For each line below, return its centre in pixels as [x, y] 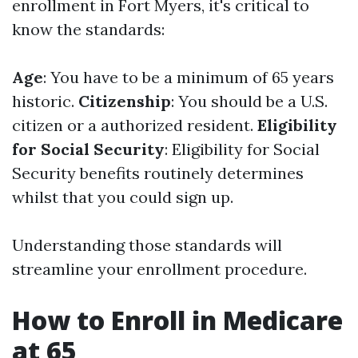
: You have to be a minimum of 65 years [189, 77]
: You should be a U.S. [249, 101]
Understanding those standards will [147, 245]
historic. [45, 101]
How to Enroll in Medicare [177, 320]
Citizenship [125, 101]
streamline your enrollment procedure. [159, 269]
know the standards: [88, 29]
